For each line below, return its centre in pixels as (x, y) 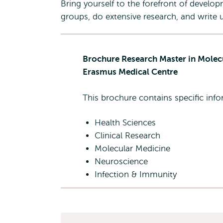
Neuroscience (121, 162)
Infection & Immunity (136, 174)
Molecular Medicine (132, 149)
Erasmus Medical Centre (130, 72)
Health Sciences (125, 123)
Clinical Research (127, 136)
